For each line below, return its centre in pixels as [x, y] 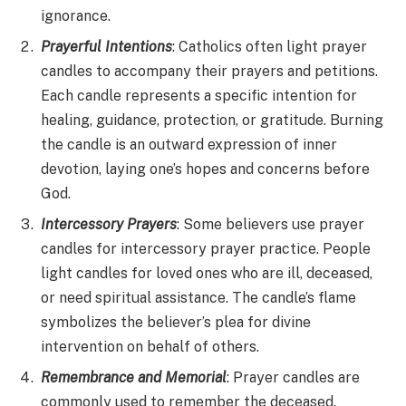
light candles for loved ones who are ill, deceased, [207, 273]
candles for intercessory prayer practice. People [206, 248]
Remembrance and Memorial [134, 377]
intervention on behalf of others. [150, 346]
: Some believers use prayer [271, 224]
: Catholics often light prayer [270, 46]
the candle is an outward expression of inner [189, 144]
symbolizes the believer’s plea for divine [176, 322]
